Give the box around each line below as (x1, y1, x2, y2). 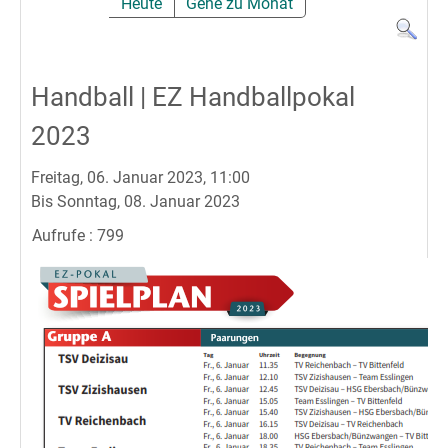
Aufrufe (31, 226, 85, 246)
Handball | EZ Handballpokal (31, 82, 355, 113)
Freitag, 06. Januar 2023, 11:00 (31, 168, 250, 188)
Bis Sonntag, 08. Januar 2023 (31, 192, 240, 212)
